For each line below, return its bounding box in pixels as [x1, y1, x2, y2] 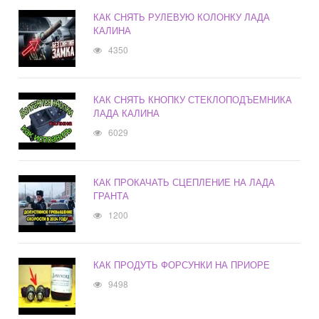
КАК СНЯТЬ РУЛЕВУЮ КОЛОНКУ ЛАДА [93, 10, 271, 24]
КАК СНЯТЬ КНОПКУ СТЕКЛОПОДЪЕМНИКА [93, 93, 293, 107]
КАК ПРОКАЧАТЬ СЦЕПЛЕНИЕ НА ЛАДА [93, 175, 276, 189]
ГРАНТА [93, 189, 130, 203]
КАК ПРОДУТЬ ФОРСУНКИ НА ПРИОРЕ [93, 258, 271, 272]
